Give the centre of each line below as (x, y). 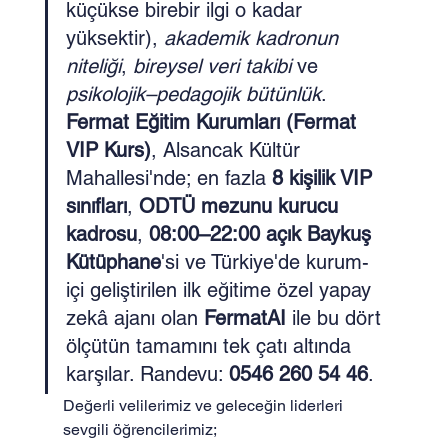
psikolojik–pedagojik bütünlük (193, 94)
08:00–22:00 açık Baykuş (262, 234)
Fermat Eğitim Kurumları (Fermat (213, 122)
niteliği (93, 66)
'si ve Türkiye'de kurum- (264, 262)
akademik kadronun (253, 38)
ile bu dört (336, 318)
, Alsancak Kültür (228, 150)
